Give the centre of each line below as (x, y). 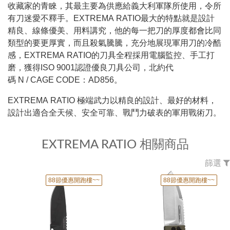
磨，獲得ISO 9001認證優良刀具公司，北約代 (91, 68)
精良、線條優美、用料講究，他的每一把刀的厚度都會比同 (114, 31)
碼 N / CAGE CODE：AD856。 (65, 80)
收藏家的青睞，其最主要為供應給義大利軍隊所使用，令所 (114, 6)
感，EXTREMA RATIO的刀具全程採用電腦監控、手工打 (111, 55)
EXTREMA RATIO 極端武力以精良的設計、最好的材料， (112, 100)
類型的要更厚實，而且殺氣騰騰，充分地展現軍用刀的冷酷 (114, 43)
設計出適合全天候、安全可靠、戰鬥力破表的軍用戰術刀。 (114, 113)
